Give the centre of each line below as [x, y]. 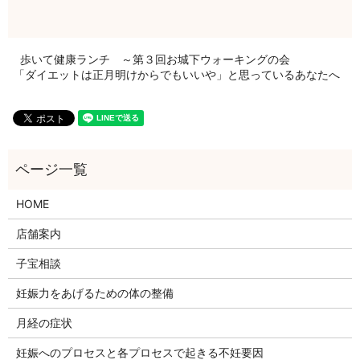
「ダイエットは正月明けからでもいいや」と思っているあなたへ [177, 75]
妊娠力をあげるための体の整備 [94, 293]
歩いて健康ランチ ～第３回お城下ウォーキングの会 [155, 59]
